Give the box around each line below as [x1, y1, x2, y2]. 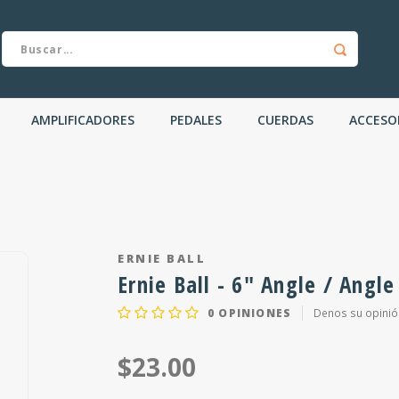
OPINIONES [215, 305, 292, 320]
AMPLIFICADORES [31, 110, 134, 128]
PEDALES [170, 110, 222, 128]
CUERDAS [257, 110, 313, 128]
